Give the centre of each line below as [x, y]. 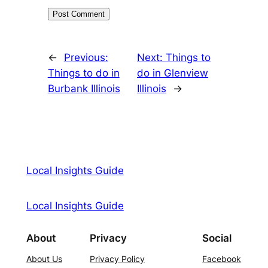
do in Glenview [173, 73]
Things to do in [83, 73]
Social [217, 238]
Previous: [86, 57]
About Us [44, 259]
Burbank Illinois [84, 88]
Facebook [222, 259]
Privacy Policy [117, 259]
